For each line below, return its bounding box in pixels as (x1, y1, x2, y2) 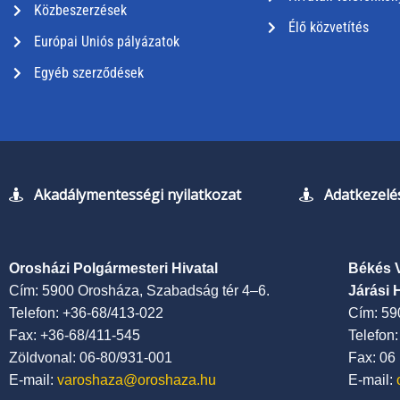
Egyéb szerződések (33, 64, 144, 81)
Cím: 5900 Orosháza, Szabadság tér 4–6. (9, 283, 270, 298)
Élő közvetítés (287, 19, 369, 36)
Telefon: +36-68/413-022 (9, 305, 163, 321)
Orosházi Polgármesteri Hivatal (9, 261, 218, 276)
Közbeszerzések (33, 2, 127, 19)
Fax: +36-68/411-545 (9, 328, 140, 343)
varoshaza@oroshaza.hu (57, 372, 216, 387)
